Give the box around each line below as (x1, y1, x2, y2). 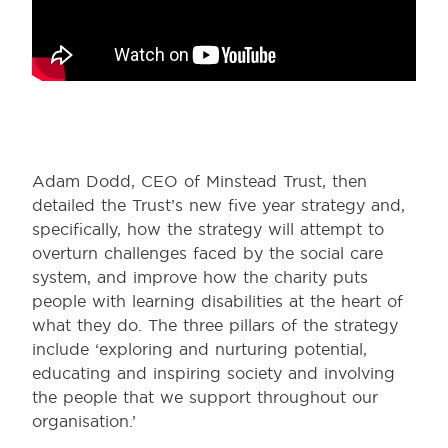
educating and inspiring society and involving (32, 363, 395, 384)
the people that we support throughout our (32, 387, 378, 408)
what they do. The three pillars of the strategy (32, 315, 398, 336)
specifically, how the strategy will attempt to (32, 219, 384, 240)
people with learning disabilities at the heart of (32, 291, 403, 312)
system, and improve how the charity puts (32, 267, 368, 288)
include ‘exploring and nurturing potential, (32, 339, 367, 360)
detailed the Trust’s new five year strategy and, (32, 195, 405, 216)
